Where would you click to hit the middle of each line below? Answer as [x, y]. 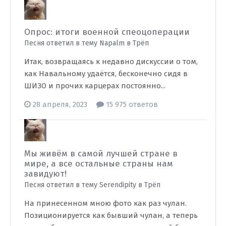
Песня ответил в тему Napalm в [78, 43]
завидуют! [45, 174]
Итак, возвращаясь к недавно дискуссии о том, [111, 62]
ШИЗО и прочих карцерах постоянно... [95, 86]
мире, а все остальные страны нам [99, 164]
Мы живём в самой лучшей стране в [101, 154]
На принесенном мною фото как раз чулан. [105, 203]
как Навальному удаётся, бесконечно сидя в [106, 74]
